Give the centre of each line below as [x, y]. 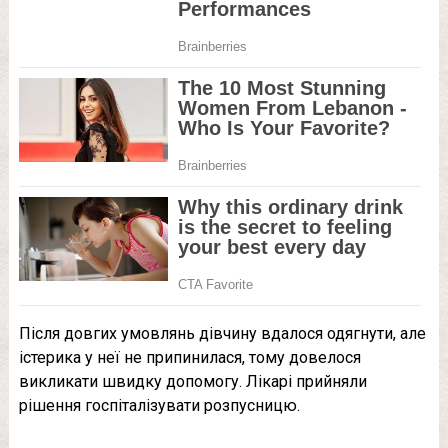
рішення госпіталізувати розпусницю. [159, 406]
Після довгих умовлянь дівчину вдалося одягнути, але [222, 334]
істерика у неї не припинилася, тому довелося [189, 358]
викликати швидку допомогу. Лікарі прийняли [192, 382]
